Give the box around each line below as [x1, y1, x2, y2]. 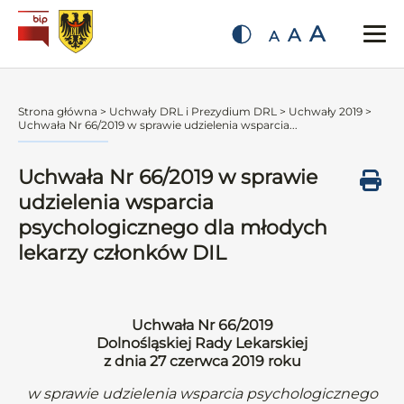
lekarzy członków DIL [18, 241, 226, 265]
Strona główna [18, 105, 97, 118]
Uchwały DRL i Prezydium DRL [109, 105, 277, 118]
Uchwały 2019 [289, 105, 363, 118]
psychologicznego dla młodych [18, 216, 327, 240]
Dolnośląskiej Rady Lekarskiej [96, 335, 308, 352]
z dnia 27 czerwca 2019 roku [103, 353, 301, 370]
